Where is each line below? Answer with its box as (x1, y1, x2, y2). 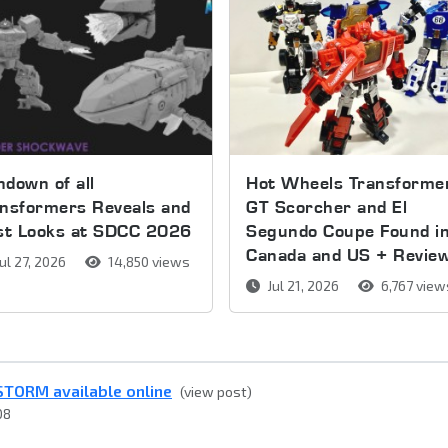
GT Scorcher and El (246, 196, 408, 218)
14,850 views (104, 253, 190, 271)
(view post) (180, 383, 252, 401)
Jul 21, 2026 (264, 277, 343, 295)
